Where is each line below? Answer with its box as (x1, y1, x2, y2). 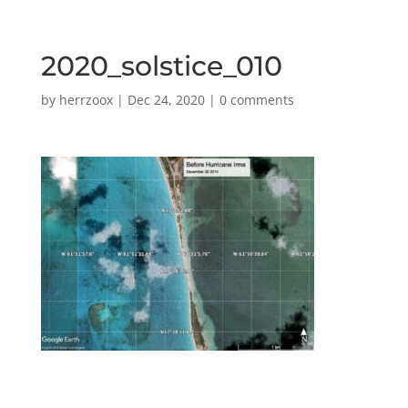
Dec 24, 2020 (127, 91, 205, 108)
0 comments (219, 91, 294, 108)
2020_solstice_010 (40, 49, 282, 83)
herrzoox (58, 91, 113, 108)
